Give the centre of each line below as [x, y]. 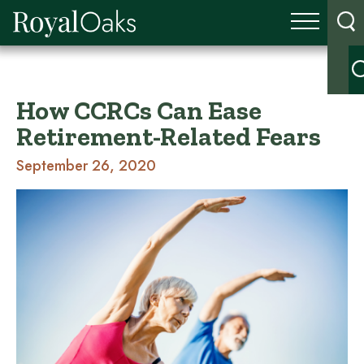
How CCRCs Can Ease [139, 110]
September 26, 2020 [86, 166]
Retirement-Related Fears [169, 136]
